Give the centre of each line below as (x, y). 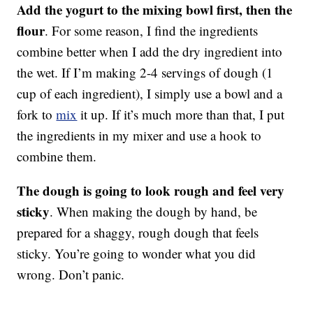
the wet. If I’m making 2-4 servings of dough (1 (145, 73)
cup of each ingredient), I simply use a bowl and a (150, 94)
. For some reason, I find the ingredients (152, 31)
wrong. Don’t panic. (71, 275)
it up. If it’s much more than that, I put (181, 115)
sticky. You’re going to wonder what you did (137, 254)
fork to (37, 115)
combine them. (57, 156)
